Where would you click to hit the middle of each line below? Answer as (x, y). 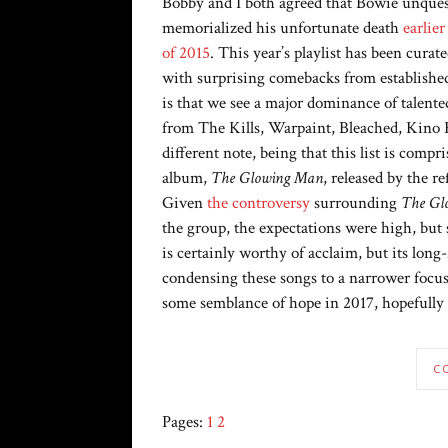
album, (186, 178)
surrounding (355, 203)
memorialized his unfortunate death (282, 28)
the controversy (258, 203)
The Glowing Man (267, 178)
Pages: (184, 422)
